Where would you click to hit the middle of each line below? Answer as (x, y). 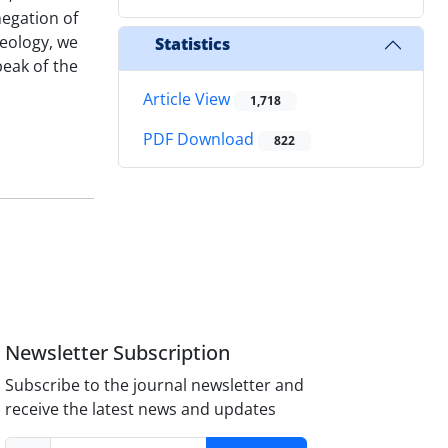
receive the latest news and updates (141, 408)
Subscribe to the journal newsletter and (155, 384)
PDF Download (200, 139)
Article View (188, 98)
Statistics (192, 44)
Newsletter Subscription (118, 352)
